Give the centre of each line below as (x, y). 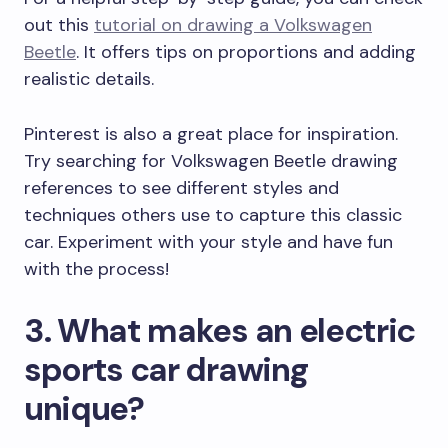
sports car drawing (166, 370)
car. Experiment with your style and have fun (208, 242)
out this (59, 25)
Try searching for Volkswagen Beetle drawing (211, 161)
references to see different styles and (181, 188)
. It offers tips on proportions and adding (246, 52)
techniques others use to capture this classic (213, 215)
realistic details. (89, 79)
